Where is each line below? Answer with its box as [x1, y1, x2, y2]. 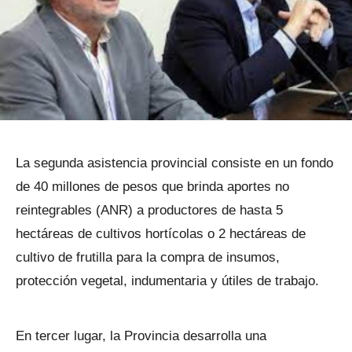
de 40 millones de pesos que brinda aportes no [16, 178, 289, 194]
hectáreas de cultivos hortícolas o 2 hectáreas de [16, 225, 306, 241]
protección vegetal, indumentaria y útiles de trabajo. [16, 273, 319, 288]
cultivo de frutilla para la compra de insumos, [16, 249, 280, 265]
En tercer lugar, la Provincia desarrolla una [16, 328, 266, 343]
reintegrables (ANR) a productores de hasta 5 [16, 202, 283, 218]
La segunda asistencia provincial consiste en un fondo [16, 155, 333, 170]
